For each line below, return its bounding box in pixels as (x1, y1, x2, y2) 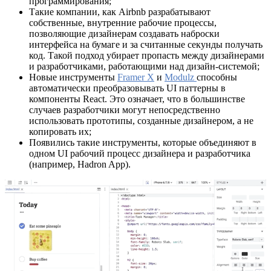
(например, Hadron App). (29, 158, 131, 169)
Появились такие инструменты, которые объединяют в (29, 137, 256, 148)
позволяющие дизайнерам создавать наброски (29, 28, 220, 39)
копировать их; (29, 126, 91, 137)
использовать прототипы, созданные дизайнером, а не (29, 115, 253, 126)
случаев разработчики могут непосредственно (29, 104, 220, 115)
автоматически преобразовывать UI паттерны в (29, 82, 226, 93)
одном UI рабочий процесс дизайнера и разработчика (29, 148, 250, 158)
